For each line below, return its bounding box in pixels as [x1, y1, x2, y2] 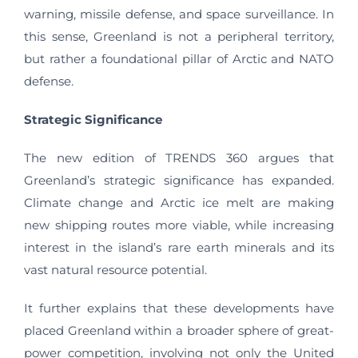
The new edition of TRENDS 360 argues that [24, 150, 334, 165]
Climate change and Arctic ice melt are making [24, 195, 334, 210]
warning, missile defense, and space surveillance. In [24, 6, 334, 22]
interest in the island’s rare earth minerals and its [24, 240, 334, 255]
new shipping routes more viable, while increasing [24, 217, 334, 233]
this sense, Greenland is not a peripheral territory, [24, 29, 334, 44]
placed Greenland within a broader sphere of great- [24, 323, 334, 338]
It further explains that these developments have [24, 300, 334, 316]
